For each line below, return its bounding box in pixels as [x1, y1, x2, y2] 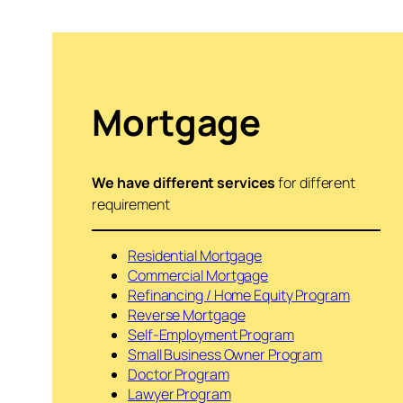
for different [275, 173, 356, 193]
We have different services [92, 173, 276, 193]
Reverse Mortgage [128, 305, 246, 326]
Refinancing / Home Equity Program [128, 285, 350, 306]
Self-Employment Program [128, 325, 294, 345]
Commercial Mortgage [128, 265, 269, 286]
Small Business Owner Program [128, 345, 323, 365]
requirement [92, 194, 170, 215]
